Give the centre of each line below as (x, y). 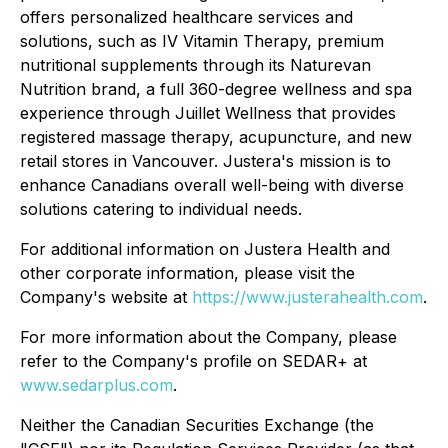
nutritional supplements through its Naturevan (195, 65)
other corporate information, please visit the (187, 273)
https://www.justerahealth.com (307, 297)
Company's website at (106, 297)
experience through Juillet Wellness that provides (208, 113)
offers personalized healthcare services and (186, 17)
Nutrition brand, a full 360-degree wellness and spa (216, 89)
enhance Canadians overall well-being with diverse (212, 185)
